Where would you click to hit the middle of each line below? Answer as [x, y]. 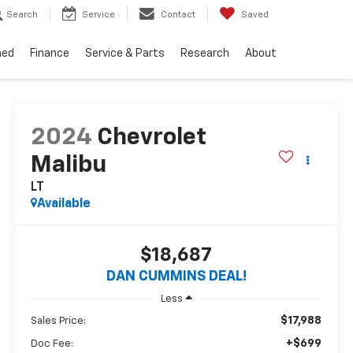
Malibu [69, 166]
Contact [178, 15]
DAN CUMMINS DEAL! [176, 277]
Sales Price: [59, 321]
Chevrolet [152, 138]
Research [205, 54]
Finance [50, 54]
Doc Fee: [52, 344]
